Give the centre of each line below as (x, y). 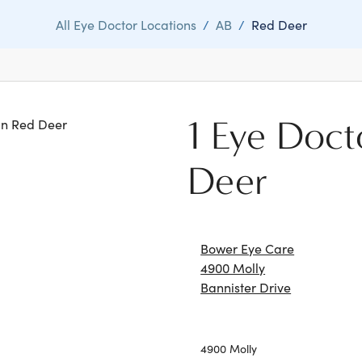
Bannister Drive (246, 287)
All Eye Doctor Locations (126, 24)
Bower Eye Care (248, 248)
